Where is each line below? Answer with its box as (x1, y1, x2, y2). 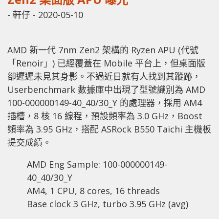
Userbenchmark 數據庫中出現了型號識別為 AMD (7, 83, 205, 95)
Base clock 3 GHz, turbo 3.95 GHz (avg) (27, 197, 188, 210)
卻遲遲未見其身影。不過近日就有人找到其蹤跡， (7, 70, 201, 82)
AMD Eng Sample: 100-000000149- (27, 158, 167, 170)
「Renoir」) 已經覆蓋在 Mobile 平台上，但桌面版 (7, 57, 205, 69)
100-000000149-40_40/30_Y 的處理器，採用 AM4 (7, 96, 202, 109)
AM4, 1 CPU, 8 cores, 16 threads (27, 184, 160, 197)
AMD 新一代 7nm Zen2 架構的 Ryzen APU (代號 (7, 44, 198, 56)
